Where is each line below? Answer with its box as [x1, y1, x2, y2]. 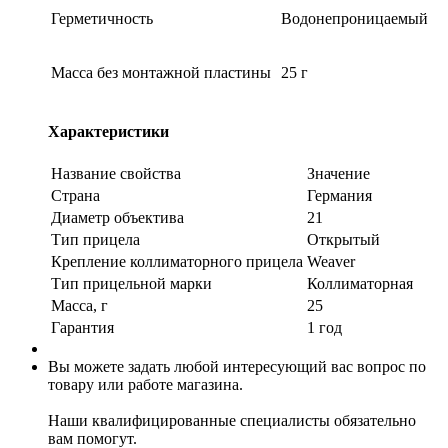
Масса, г [51, 296, 108, 314]
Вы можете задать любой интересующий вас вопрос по [48, 357, 426, 375]
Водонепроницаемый [281, 10, 428, 28]
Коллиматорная [307, 274, 413, 292]
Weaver [307, 252, 355, 270]
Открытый [307, 230, 380, 248]
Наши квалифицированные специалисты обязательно [48, 411, 416, 429]
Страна [51, 186, 100, 204]
